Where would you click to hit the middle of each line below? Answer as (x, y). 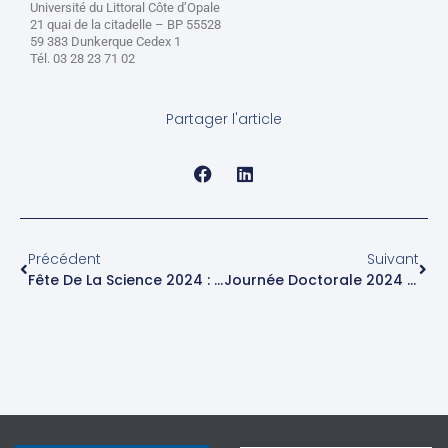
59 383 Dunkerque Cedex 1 (105, 41)
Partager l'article (224, 119)
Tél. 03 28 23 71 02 (82, 58)
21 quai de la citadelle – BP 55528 (125, 24)
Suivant (393, 259)
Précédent (64, 259)
